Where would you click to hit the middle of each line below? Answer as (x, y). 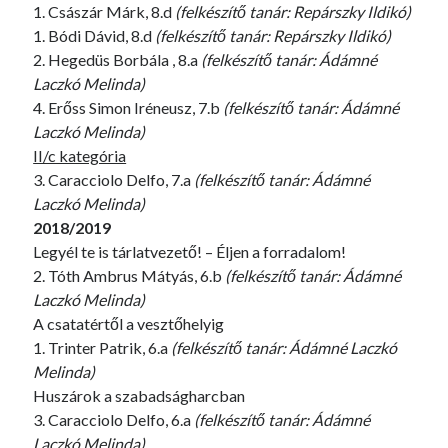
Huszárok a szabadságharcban (139, 395)
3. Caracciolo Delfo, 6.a (114, 419)
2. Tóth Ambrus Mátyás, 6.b (129, 275)
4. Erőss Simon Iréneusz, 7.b (128, 107)
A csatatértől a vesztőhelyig (129, 323)
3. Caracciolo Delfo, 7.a (114, 179)
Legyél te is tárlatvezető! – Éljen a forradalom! (190, 251)
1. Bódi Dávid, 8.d (94, 35)
